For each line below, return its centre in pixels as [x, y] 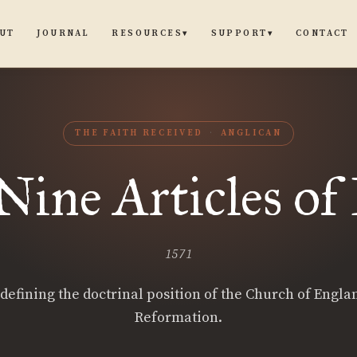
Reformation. [178, 318]
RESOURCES [147, 33]
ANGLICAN [251, 133]
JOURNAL [63, 33]
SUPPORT [239, 33]
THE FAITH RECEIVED [139, 133]
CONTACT [322, 33]
